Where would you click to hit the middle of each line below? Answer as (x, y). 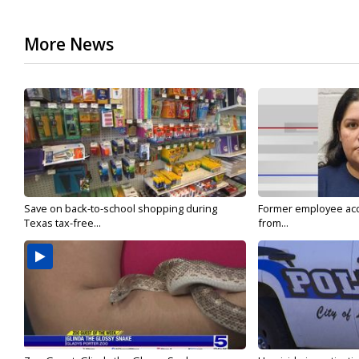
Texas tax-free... (63, 223)
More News (69, 44)
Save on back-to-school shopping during (121, 209)
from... (273, 223)
